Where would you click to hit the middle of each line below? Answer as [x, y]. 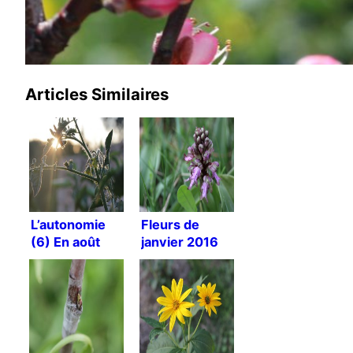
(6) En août [65, 242]
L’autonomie [68, 224]
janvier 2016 [180, 242]
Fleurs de [170, 224]
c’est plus [60, 259]
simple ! [55, 276]
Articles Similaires [97, 94]
